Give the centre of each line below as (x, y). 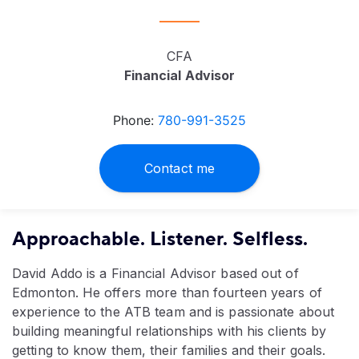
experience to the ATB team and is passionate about (173, 311)
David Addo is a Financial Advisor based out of (155, 273)
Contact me (179, 168)
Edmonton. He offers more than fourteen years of (167, 292)
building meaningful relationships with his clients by (169, 331)
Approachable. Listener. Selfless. (160, 239)
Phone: (135, 120)
